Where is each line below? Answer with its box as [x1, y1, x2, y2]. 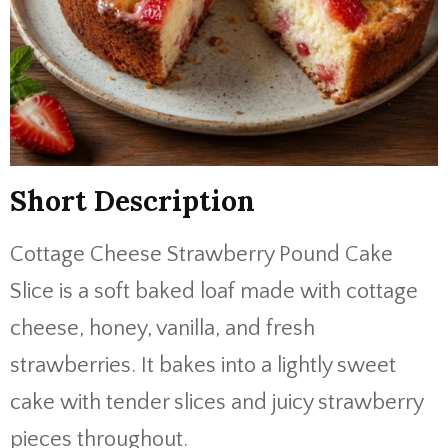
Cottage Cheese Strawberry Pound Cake [10, 242, 393, 267]
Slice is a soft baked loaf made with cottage [10, 279, 418, 304]
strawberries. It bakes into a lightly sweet [10, 353, 396, 378]
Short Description [10, 183, 255, 219]
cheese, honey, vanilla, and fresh [10, 316, 315, 341]
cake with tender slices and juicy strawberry [10, 390, 423, 415]
